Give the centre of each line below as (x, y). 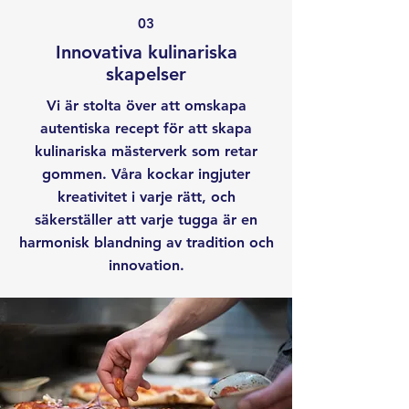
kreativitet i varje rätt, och (146, 197)
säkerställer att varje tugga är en (146, 220)
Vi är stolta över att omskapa (146, 105)
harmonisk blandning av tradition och (146, 242)
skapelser (146, 74)
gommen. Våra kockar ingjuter (146, 174)
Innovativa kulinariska (146, 52)
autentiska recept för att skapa (146, 128)
